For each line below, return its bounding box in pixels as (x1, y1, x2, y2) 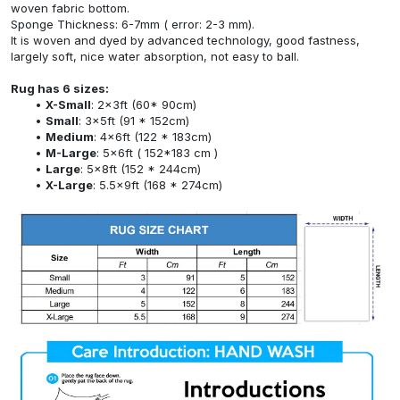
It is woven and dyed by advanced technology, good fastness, (11, 33, 360, 48)
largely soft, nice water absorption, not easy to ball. (11, 49, 299, 64)
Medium (45, 129, 94, 145)
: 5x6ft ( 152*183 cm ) (96, 146, 218, 161)
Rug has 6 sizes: (11, 81, 109, 96)
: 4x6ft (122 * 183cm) (93, 129, 212, 145)
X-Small (45, 97, 91, 112)
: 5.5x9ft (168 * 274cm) (92, 178, 222, 193)
